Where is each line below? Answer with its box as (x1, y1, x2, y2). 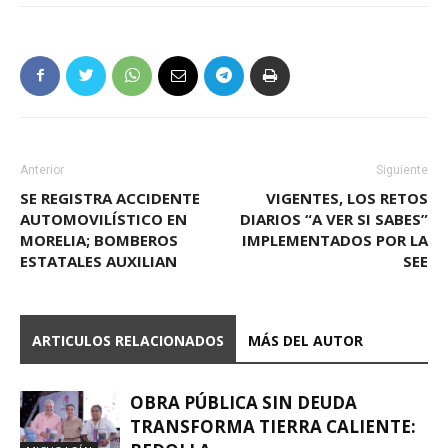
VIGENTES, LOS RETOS (266, 187, 428, 208)
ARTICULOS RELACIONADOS (32, 330, 224, 350)
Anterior (20, 162, 64, 177)
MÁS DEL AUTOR (248, 330, 363, 350)
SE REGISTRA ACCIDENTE (20, 187, 200, 208)
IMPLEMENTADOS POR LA (242, 229, 428, 250)
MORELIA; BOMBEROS (20, 229, 178, 250)
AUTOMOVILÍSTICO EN (20, 208, 187, 229)
